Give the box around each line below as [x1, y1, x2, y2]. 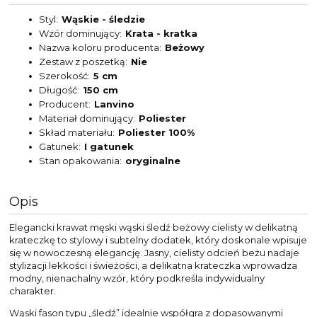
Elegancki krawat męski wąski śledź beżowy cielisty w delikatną [9, 221, 298, 233]
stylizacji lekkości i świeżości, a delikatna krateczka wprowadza [9, 259, 297, 271]
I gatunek [84, 140, 134, 152]
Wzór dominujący [39, 27, 120, 39]
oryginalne [125, 154, 180, 166]
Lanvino [94, 98, 134, 110]
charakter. [9, 284, 56, 296]
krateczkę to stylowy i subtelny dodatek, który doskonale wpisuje [9, 234, 307, 246]
